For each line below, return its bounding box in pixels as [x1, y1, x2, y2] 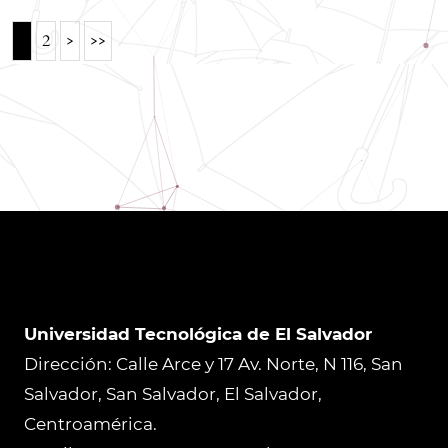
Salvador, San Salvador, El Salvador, [24, 383, 322, 404]
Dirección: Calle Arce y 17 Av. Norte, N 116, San [24, 353, 403, 374]
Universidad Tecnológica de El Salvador [24, 323, 372, 344]
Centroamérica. [24, 413, 157, 434]
